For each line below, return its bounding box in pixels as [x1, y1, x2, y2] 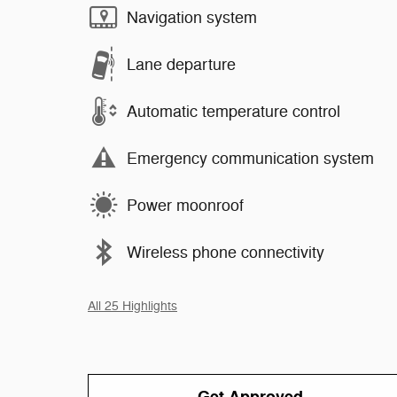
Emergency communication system [127, 148, 374, 168]
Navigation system [127, 7, 257, 27]
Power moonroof [127, 195, 244, 215]
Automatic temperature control [127, 101, 340, 121]
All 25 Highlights [88, 299, 177, 314]
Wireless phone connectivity [127, 242, 324, 262]
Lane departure [127, 54, 236, 74]
